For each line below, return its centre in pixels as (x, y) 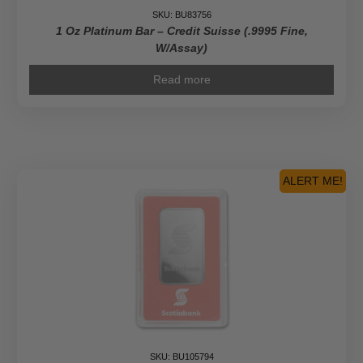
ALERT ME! (313, 181)
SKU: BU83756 (181, 15)
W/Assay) (181, 48)
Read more (181, 80)
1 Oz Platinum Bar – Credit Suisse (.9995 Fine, (181, 31)
